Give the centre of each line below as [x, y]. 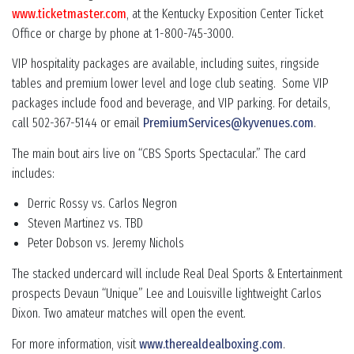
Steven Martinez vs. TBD [86, 224]
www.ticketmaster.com [69, 13]
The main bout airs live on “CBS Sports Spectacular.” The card [159, 153]
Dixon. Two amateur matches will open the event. [129, 313]
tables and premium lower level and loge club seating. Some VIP [170, 84]
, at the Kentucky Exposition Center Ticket [225, 13]
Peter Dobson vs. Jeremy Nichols [106, 243]
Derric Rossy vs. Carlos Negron [103, 204]
